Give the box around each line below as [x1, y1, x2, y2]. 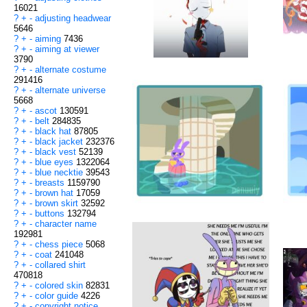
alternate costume [35, 64, 106, 75]
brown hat [35, 188, 76, 199]
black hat [35, 126, 74, 137]
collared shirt [35, 260, 86, 271]
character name [35, 219, 97, 230]
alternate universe [35, 85, 106, 96]
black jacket [35, 136, 86, 147]
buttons [35, 208, 67, 219]
